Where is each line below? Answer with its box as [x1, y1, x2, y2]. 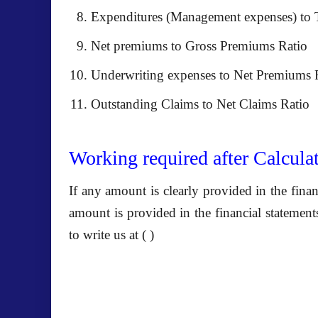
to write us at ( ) [69, 227, 154, 242]
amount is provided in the [69, 205, 215, 220]
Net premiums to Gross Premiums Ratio [91, 38, 307, 53]
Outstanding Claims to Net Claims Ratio [91, 97, 309, 111]
